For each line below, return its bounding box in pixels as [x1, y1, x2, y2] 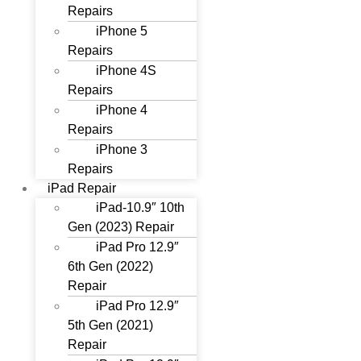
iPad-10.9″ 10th [96, 201, 185, 214]
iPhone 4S [96, 64, 157, 77]
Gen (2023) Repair [68, 220, 175, 234]
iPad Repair [48, 181, 117, 195]
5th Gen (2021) [68, 318, 154, 332]
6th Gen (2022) [68, 259, 154, 273]
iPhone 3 [96, 143, 148, 156]
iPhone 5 [96, 24, 148, 38]
